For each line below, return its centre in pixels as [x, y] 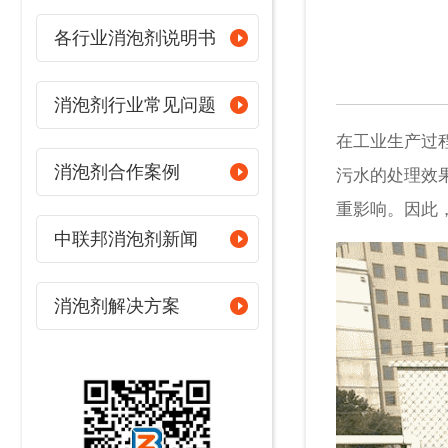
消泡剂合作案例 [117, 172]
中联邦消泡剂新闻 [126, 239]
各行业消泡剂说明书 [135, 38]
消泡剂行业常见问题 [135, 105]
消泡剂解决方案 [117, 306]
